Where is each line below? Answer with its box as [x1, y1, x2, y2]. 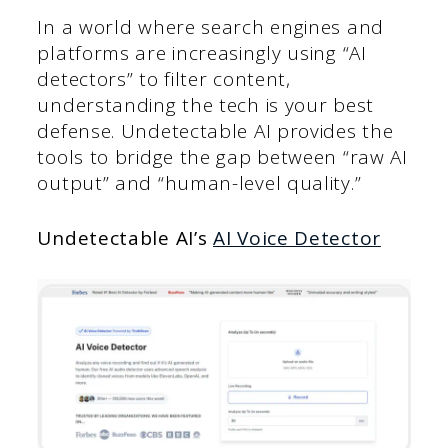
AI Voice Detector [213, 224, 381, 251]
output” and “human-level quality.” [37, 170, 362, 197]
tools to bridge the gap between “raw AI [37, 144, 408, 171]
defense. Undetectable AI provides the [37, 118, 394, 145]
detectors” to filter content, [37, 66, 291, 93]
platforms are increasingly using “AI [37, 40, 367, 67]
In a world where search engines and [37, 14, 384, 41]
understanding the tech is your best [37, 92, 374, 119]
